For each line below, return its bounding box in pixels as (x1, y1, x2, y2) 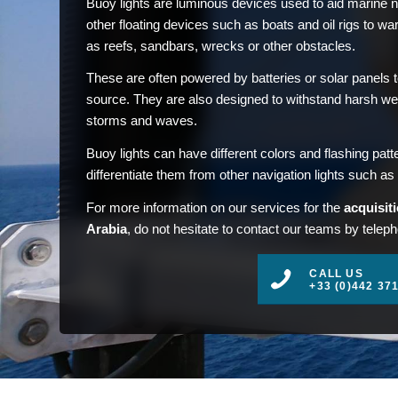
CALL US (309, 267, 363, 280)
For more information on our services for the (86, 199, 344, 215)
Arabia (86, 220, 127, 236)
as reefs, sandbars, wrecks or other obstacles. (86, 37, 355, 53)
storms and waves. (86, 113, 197, 129)
